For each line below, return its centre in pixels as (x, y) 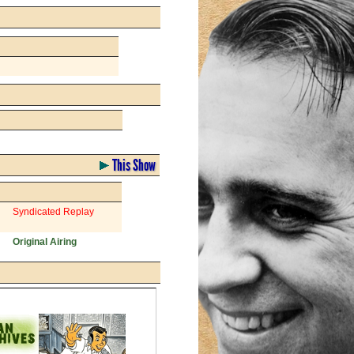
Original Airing (45, 241)
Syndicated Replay (53, 211)
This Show (132, 165)
